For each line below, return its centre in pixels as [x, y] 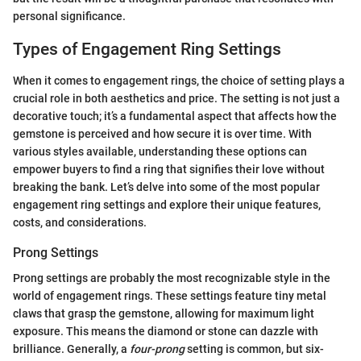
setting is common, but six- [254, 349]
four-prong [157, 349]
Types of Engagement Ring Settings [147, 50]
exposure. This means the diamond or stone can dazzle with [166, 331]
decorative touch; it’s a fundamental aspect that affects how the [175, 116]
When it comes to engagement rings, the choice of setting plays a [179, 80]
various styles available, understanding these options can [160, 151]
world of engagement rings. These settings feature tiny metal [170, 295]
